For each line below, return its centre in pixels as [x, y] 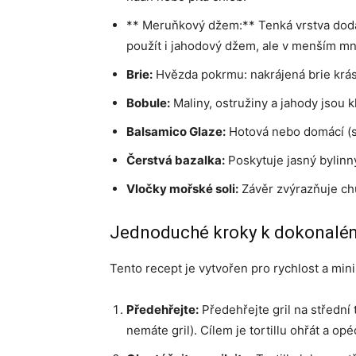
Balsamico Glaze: [176, 132]
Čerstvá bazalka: [176, 160]
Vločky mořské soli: [182, 189]
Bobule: [148, 103]
